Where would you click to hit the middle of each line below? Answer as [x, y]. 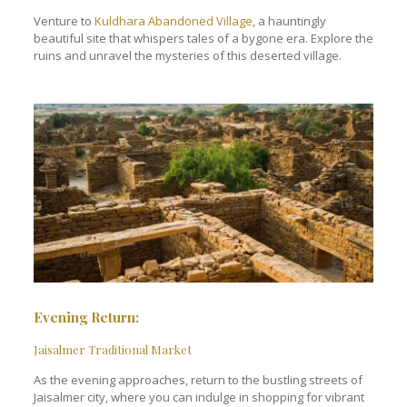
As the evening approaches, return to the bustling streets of [198, 379]
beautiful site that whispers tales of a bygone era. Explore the [203, 39]
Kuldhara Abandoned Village [173, 21]
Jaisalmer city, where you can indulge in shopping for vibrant [199, 397]
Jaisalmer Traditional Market [112, 349]
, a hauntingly [289, 21]
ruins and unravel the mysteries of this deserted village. [187, 56]
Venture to [64, 21]
